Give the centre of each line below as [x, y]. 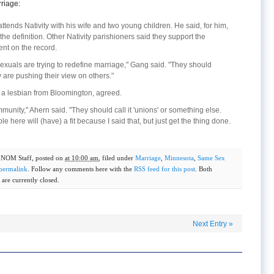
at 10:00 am [82, 158]
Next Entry [211, 224]
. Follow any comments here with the [81, 169]
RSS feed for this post [165, 169]
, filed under [117, 158]
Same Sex [211, 158]
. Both [204, 169]
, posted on [48, 158]
